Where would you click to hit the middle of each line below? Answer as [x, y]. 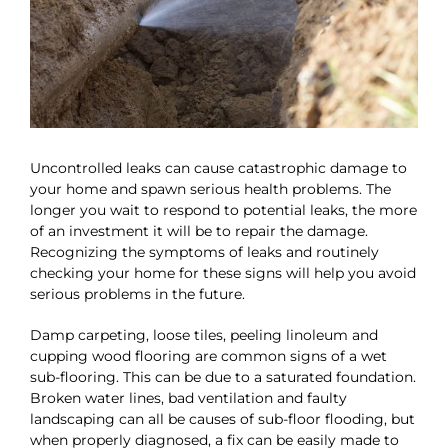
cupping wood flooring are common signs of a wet [208, 356]
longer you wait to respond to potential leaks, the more [223, 210]
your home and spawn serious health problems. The [210, 189]
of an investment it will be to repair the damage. [199, 231]
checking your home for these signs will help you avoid [223, 273]
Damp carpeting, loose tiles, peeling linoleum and [204, 335]
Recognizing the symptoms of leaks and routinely [204, 252]
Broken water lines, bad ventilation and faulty [188, 398]
